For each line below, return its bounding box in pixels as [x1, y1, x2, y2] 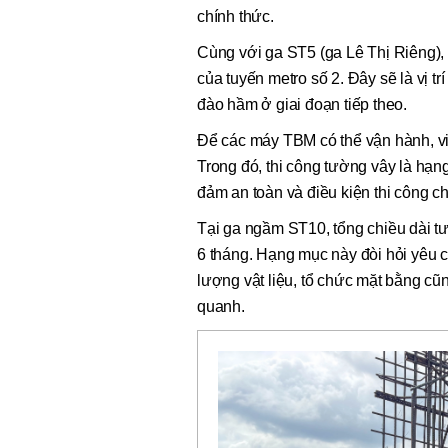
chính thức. [197, 8, 274, 26]
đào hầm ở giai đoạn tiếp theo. [197, 96, 408, 114]
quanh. [197, 298, 245, 316]
